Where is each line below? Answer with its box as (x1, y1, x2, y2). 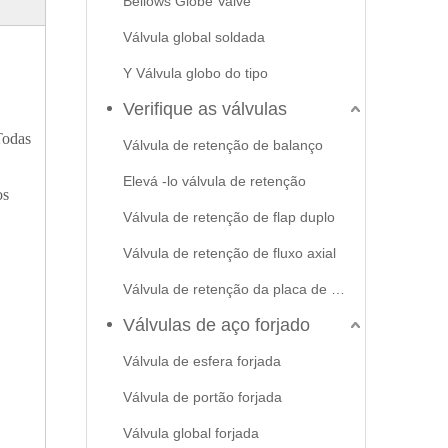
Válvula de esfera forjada (123, 353, 281, 369)
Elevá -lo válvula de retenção (123, 173, 306, 189)
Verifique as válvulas (123, 99, 287, 119)
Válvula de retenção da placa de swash (331, 281, 345, 297)
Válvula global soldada (123, 29, 265, 45)
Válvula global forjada (123, 425, 259, 441)
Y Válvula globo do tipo (123, 65, 268, 81)
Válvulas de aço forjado (123, 315, 310, 335)
